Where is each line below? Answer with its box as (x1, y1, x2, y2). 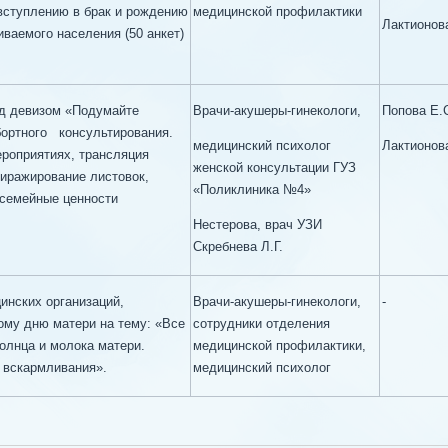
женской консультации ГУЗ (193, 160, 356, 175)
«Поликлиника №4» (193, 182, 311, 197)
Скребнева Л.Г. (193, 239, 283, 254)
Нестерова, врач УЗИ (193, 217, 322, 232)
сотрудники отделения (193, 316, 330, 331)
